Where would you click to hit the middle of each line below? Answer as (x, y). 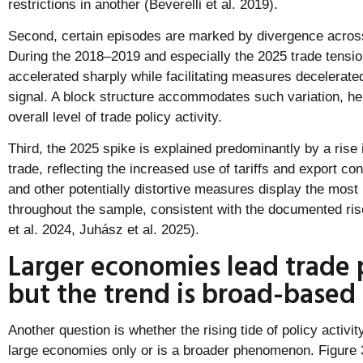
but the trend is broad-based (182, 293)
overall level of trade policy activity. (115, 117)
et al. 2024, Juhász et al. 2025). (106, 230)
